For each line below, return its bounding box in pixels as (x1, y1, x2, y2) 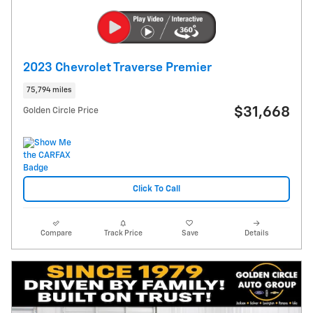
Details (245, 229, 269, 237)
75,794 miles (27, 87, 72, 94)
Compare (41, 229, 73, 237)
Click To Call (133, 184, 180, 194)
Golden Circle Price (23, 106, 99, 116)
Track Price (103, 229, 143, 237)
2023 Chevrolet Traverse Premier (23, 61, 212, 74)
